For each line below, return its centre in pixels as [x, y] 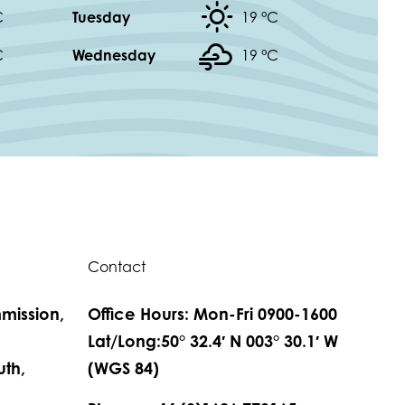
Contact [117, 267]
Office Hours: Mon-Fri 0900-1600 [212, 314]
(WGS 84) [123, 368]
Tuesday [101, 17]
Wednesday [114, 55]
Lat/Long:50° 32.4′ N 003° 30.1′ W [213, 341]
